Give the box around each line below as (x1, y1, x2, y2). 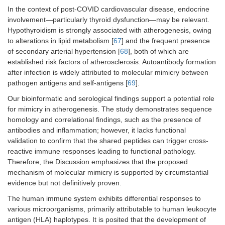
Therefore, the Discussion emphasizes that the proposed (8, 158, 188, 166)
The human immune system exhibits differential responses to (8, 194, 201, 203)
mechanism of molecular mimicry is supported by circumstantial (8, 168, 208, 177)
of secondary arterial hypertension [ (8, 47, 120, 56)
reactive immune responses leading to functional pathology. (8, 147, 196, 156)
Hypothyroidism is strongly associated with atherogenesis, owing (8, 26, 211, 35)
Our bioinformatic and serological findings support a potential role (8, 94, 214, 103)
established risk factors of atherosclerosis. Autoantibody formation (8, 58, 216, 66)
